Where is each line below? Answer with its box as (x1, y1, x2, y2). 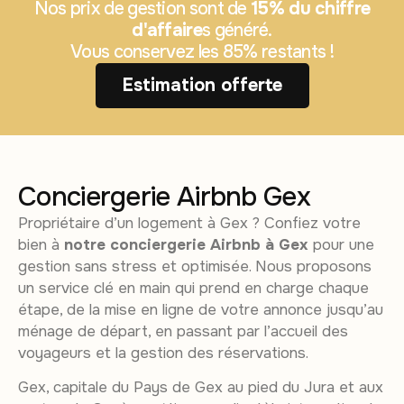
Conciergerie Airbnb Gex (18, 179, 310, 214)
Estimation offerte (122, 73, 282, 96)
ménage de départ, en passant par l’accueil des (18, 321, 348, 341)
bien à (18, 234, 64, 254)
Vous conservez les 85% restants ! (70, 40, 334, 63)
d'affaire (132, 18, 202, 41)
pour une (308, 234, 374, 254)
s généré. (202, 18, 272, 41)
